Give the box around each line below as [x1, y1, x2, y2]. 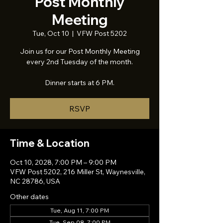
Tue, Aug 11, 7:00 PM [50, 207, 109, 214]
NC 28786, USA [10, 177, 60, 186]
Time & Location [10, 137, 90, 149]
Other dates [10, 192, 49, 201]
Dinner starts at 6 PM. [45, 78, 114, 87]
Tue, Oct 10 [32, 29, 69, 38]
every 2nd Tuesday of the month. [26, 57, 133, 66]
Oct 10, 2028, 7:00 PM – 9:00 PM [10, 158, 116, 167]
